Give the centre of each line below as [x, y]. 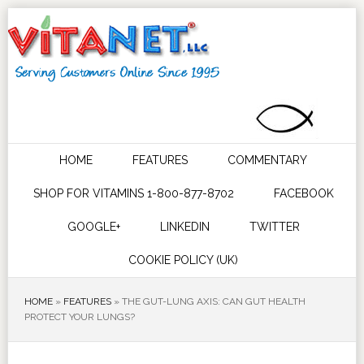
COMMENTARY [268, 160]
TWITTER [274, 227]
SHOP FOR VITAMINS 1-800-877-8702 [133, 193]
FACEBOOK [303, 193]
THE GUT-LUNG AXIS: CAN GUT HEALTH [213, 301]
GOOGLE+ [93, 227]
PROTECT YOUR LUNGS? [79, 317]
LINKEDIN [184, 227]
